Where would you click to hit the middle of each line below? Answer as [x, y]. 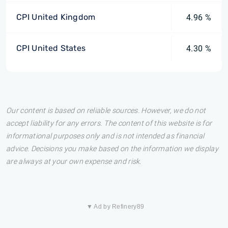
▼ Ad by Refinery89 [115, 207]
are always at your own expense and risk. [74, 162]
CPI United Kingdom [56, 17]
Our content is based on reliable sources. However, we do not [106, 111]
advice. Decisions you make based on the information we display [112, 149]
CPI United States [51, 48]
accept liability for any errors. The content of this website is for [109, 123]
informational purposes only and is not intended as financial [105, 136]
